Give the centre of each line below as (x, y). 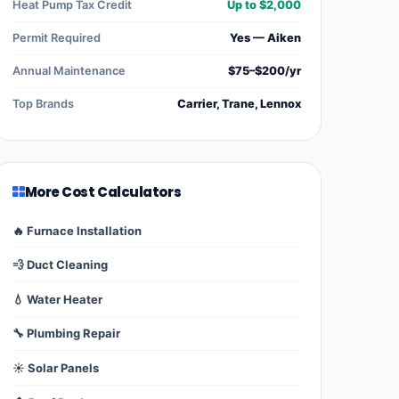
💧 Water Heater (57, 299)
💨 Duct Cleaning (60, 265)
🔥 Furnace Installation (77, 230)
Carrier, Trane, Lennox (239, 103)
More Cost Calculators (103, 191)
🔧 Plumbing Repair (66, 334)
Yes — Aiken (265, 37)
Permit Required (57, 37)
